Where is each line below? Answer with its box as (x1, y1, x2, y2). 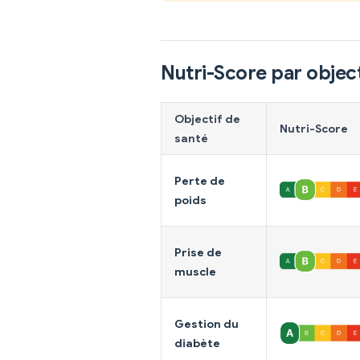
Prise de (174, 244, 222, 260)
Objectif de (174, 111, 240, 126)
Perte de (174, 173, 225, 188)
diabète (174, 335, 220, 350)
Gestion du (174, 316, 239, 331)
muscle (174, 264, 216, 279)
